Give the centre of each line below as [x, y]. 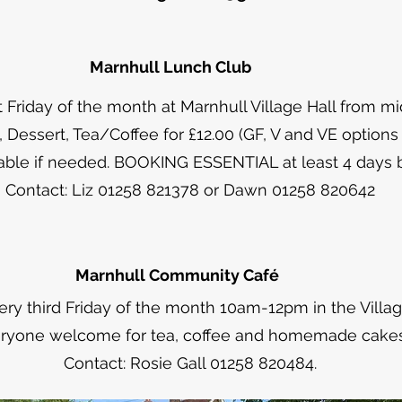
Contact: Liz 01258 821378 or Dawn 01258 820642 [190, 190]
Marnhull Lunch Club [170, 67]
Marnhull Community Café [179, 275]
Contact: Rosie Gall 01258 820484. [190, 363]
